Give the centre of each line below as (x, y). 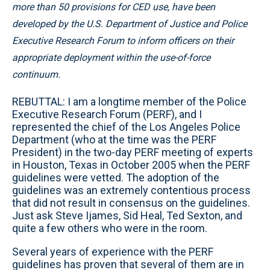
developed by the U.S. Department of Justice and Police (130, 24)
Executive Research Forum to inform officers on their (123, 41)
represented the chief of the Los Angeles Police (126, 127)
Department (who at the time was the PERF (114, 140)
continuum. (36, 74)
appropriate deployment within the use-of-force (111, 58)
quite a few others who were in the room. (110, 228)
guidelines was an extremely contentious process (131, 190)
